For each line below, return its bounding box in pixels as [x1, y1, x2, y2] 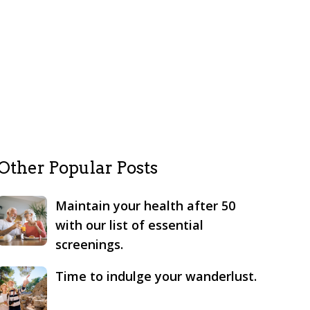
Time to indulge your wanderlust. [55, 268, 257, 284]
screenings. [55, 236, 123, 253]
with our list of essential [55, 217, 203, 233]
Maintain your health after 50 [55, 197, 235, 214]
